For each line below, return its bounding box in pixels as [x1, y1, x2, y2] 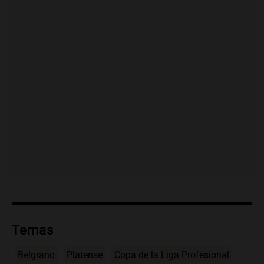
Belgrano [18, 249, 55, 260]
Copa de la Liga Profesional [114, 249, 229, 260]
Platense [67, 249, 103, 260]
